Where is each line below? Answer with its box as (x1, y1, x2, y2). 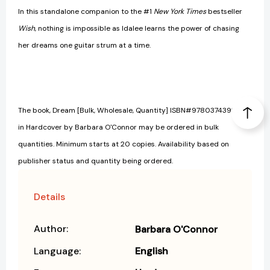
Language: (34, 245, 81, 258)
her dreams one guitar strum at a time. (18, 40, 151, 51)
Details (34, 190, 65, 204)
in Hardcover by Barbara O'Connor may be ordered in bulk (18, 122, 219, 133)
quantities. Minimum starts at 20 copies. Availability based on (18, 139, 229, 149)
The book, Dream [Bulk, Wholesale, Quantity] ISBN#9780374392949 (18, 105, 250, 116)
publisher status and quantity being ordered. (18, 156, 173, 166)
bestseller (206, 7, 242, 17)
